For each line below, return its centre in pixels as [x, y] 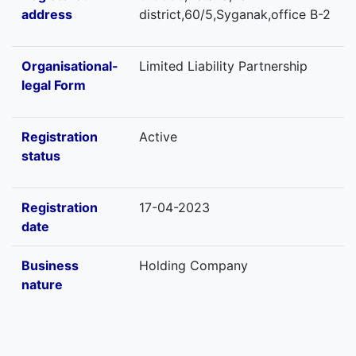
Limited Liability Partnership [223, 66]
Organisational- [70, 66]
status [41, 156]
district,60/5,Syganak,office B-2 [235, 14]
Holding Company [193, 265]
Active [158, 137]
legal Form [54, 85]
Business [50, 265]
